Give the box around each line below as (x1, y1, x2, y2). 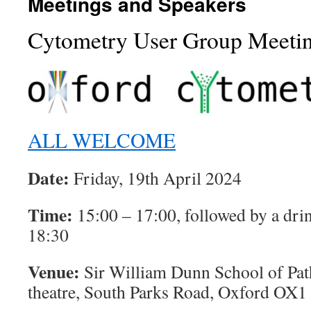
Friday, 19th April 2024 (69, 165, 242, 190)
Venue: (28, 258, 84, 285)
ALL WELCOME (28, 126, 176, 153)
